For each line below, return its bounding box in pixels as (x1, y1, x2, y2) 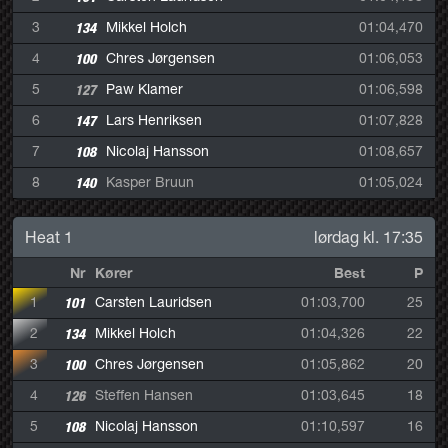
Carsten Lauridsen (94, 293, 212, 310)
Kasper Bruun (105, 173, 194, 190)
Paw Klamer (105, 80, 183, 97)
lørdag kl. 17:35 (314, 227, 423, 246)
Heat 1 (25, 227, 73, 246)
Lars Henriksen (105, 111, 202, 128)
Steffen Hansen (94, 386, 193, 403)
